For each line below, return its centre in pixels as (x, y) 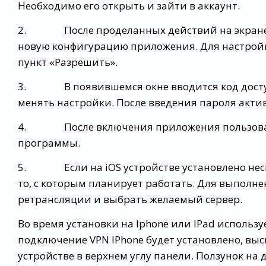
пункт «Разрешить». (68, 62)
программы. (49, 143)
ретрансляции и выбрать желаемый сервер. (130, 199)
